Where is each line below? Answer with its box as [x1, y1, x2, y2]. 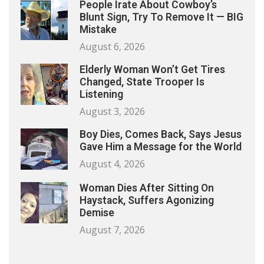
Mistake [80, 24, 117, 36]
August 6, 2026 [80, 40, 145, 54]
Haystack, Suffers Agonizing [80, 194, 214, 207]
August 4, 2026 [80, 157, 145, 171]
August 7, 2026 [80, 223, 145, 237]
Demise [80, 207, 114, 219]
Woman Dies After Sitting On [80, 182, 214, 194]
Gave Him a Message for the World [80, 141, 242, 153]
